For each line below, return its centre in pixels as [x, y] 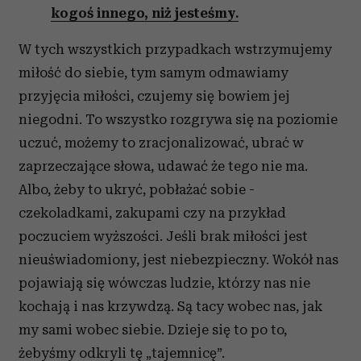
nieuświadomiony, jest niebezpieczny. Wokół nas [178, 259]
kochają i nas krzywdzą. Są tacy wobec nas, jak [170, 306]
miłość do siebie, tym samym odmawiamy [154, 73]
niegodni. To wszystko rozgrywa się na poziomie [178, 119]
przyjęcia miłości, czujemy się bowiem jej [154, 96]
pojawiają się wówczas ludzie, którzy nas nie [164, 283]
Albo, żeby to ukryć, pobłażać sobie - [137, 189]
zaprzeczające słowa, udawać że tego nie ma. [163, 166]
